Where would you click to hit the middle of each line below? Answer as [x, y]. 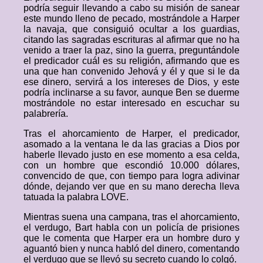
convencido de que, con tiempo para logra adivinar [131, 176]
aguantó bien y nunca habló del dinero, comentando [131, 249]
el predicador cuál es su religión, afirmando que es [131, 61]
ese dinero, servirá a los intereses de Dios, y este [131, 82]
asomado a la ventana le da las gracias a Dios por [131, 144]
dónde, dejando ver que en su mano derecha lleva [131, 186]
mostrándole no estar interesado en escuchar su [131, 103]
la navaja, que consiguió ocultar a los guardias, [131, 29]
